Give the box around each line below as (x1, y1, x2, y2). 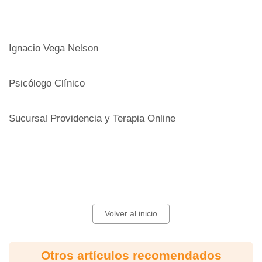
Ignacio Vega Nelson (9, 42, 98, 54)
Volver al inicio (105, 208, 157, 218)
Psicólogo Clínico (9, 77, 85, 89)
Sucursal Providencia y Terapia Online (9, 112, 175, 124)
